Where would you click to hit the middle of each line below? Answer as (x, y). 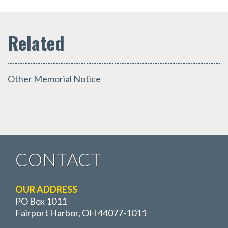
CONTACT (59, 160)
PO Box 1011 (41, 201)
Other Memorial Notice (54, 79)
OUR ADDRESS (46, 190)
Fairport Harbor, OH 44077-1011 (81, 213)
